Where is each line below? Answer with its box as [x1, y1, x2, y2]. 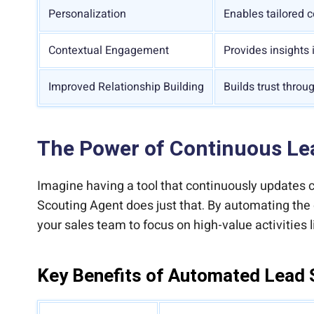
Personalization [48, 6, 126, 23]
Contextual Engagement [48, 42, 169, 60]
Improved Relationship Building [48, 78, 204, 96]
